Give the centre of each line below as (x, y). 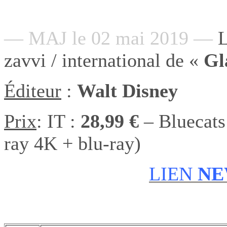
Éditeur (33, 90)
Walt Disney (127, 90)
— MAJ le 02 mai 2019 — (108, 38)
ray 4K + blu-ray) (72, 143)
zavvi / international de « (104, 60)
